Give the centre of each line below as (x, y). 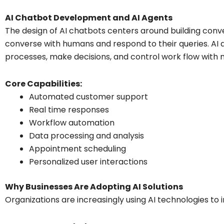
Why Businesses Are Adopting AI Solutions (94, 186)
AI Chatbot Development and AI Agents (89, 17)
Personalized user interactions (88, 161)
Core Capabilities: (43, 83)
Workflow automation (72, 122)
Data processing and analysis (86, 135)
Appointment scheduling (77, 148)
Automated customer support (88, 96)
